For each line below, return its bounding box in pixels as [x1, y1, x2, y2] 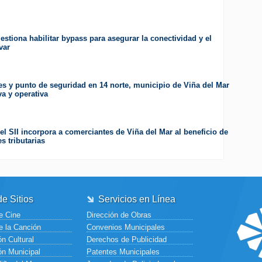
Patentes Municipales [87, 247, 160, 257]
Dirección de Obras [87, 211, 151, 220]
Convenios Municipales [87, 223, 165, 232]
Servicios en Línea [98, 194, 175, 205]
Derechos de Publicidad [87, 235, 167, 244]
